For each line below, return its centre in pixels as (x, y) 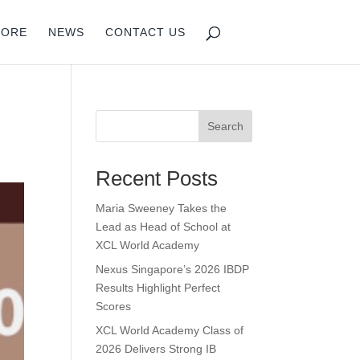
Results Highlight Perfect (158, 288)
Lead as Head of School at (164, 227)
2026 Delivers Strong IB (156, 349)
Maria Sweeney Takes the (162, 208)
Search (225, 126)
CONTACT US (146, 32)
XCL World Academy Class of (170, 330)
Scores (114, 306)
